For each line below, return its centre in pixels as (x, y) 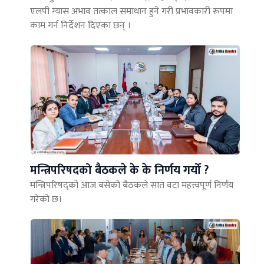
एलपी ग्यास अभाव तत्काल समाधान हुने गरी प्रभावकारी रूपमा (132, 12)
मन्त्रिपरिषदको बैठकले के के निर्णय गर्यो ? (120, 171)
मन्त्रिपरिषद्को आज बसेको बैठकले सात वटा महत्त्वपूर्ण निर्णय (132, 186)
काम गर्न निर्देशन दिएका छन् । (81, 26)
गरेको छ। (46, 200)
